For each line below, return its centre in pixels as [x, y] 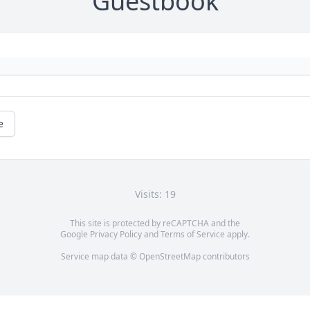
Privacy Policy [116, 235]
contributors [225, 257]
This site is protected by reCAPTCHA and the [155, 224]
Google [75, 235]
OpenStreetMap [170, 257]
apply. [237, 235]
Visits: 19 [155, 194]
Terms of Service [193, 235]
